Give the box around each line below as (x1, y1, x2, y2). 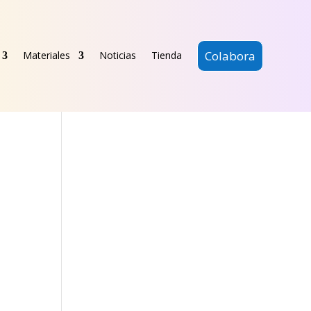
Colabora (204, 47, 255, 64)
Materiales (22, 49, 70, 62)
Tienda (151, 49, 182, 62)
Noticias (99, 49, 136, 62)
